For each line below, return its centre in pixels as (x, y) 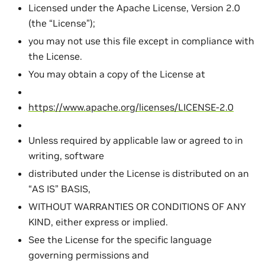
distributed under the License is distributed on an (139, 173)
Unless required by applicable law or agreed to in (136, 140)
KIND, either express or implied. (98, 222)
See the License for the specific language (120, 239)
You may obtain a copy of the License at (117, 74)
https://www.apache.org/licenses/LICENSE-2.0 (131, 107)
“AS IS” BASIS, (59, 188)
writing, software (66, 155)
